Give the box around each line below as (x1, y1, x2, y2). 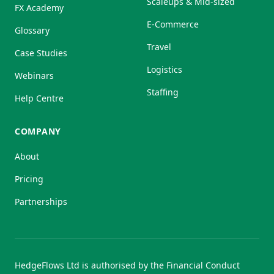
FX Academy (15, 1, 64, 13)
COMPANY (15, 125, 61, 137)
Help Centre (15, 92, 64, 104)
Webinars (15, 69, 54, 81)
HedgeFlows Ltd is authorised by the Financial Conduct (15, 259, 240, 271)
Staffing (147, 86, 179, 98)
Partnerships (15, 195, 67, 207)
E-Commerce (147, 18, 199, 30)
